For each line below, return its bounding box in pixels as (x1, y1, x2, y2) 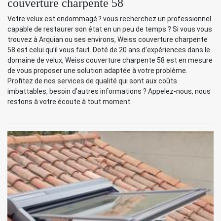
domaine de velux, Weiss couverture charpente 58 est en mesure (7, 56, 213, 65)
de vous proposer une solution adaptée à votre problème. (7, 67, 187, 75)
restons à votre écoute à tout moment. (7, 98, 132, 106)
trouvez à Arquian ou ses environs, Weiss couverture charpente (7, 36, 208, 44)
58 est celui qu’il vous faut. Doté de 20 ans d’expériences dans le (7, 46, 210, 54)
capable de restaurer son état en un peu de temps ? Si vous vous (7, 25, 212, 34)
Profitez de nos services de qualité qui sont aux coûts (7, 77, 177, 85)
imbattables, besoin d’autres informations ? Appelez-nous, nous (7, 87, 211, 96)
